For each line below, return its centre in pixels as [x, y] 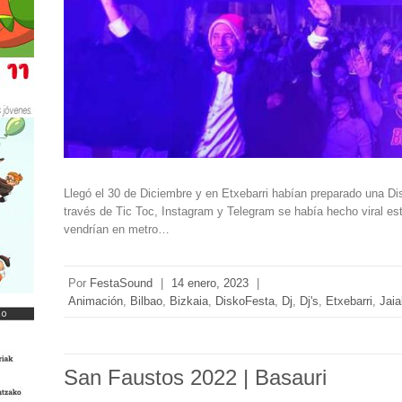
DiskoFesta [245, 301]
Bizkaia [189, 301]
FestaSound [122, 283]
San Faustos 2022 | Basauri [196, 377]
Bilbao [147, 301]
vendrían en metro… [117, 229]
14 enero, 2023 [210, 283]
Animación [96, 301]
